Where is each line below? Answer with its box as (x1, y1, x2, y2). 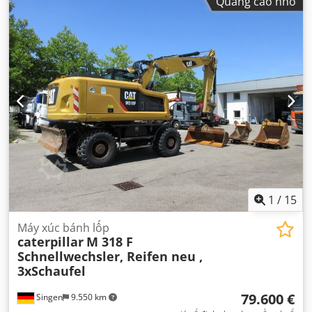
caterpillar (17, 233, 84, 251)
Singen (34, 291, 63, 304)
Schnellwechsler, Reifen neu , (17, 248, 203, 265)
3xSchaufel (17, 263, 86, 280)
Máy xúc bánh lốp (17, 220, 109, 236)
